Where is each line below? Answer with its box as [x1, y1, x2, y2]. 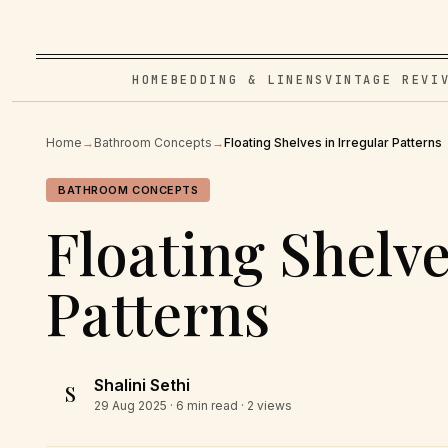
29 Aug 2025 [94, 398, 167, 413]
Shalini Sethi [94, 375, 190, 395]
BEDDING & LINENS [170, 72, 325, 88]
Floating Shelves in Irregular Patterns [224, 135, 442, 150]
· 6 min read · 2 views [167, 398, 292, 413]
